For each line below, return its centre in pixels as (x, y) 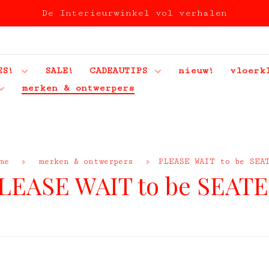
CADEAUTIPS (118, 71)
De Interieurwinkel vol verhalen (134, 13)
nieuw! (196, 71)
